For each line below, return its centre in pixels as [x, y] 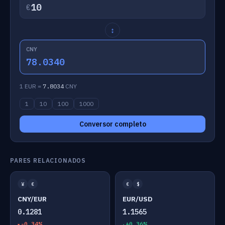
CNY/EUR [32, 199]
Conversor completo [113, 124]
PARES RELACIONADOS [48, 160]
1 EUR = [31, 86]
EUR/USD [138, 199]
